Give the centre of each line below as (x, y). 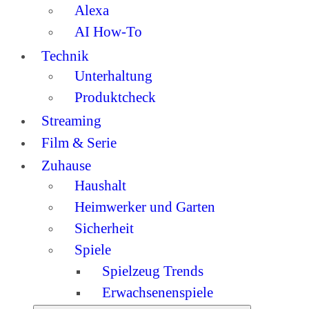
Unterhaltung (113, 75)
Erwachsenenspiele (158, 292)
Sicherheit (104, 228)
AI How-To (108, 32)
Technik (66, 55)
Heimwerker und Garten (145, 206)
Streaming (72, 120)
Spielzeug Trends (153, 270)
